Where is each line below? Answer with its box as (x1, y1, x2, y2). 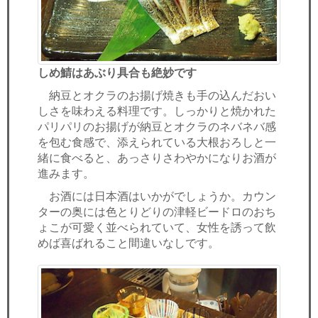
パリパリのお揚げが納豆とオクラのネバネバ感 (38, 119, 276, 133)
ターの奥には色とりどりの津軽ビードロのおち (38, 204, 276, 219)
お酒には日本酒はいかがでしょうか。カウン (38, 188, 276, 203)
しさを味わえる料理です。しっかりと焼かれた (38, 103, 276, 118)
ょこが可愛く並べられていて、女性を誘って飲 (38, 219, 276, 234)
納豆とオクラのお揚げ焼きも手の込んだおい (38, 87, 276, 102)
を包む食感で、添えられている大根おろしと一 (38, 134, 276, 149)
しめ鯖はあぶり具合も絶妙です (38, 65, 197, 79)
